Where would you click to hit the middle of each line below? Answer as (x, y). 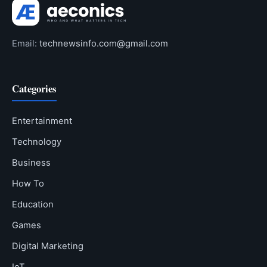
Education (33, 205)
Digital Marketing (48, 246)
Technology (37, 142)
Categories (34, 89)
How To (28, 184)
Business (31, 163)
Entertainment (42, 121)
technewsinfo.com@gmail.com (104, 43)
